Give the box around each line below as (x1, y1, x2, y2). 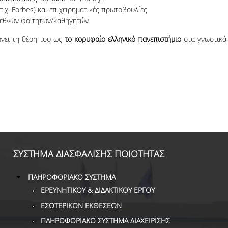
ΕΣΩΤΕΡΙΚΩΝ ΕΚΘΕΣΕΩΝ (40, 201, 122, 211)
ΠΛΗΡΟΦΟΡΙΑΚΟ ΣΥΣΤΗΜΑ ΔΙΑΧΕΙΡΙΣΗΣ (40, 216, 170, 226)
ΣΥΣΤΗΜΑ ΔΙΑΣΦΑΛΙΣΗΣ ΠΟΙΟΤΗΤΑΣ (13, 148, 164, 160)
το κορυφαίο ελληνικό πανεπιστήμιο (65, 34, 184, 44)
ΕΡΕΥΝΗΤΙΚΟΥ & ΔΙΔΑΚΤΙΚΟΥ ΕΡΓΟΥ (40, 185, 155, 195)
